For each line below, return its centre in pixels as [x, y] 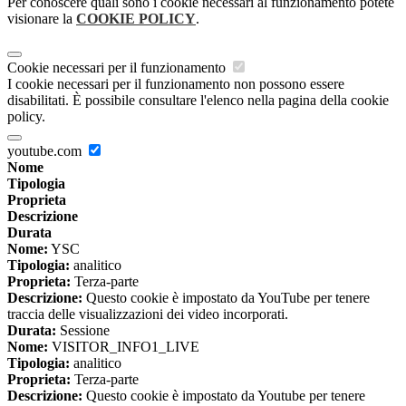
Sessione [83, 331]
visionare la [42, 19]
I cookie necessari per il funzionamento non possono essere [176, 84]
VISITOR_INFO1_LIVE [124, 347]
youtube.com [46, 151]
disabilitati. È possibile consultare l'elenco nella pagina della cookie [198, 101]
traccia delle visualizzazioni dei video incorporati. [148, 314]
